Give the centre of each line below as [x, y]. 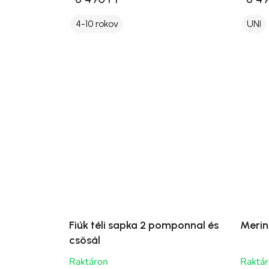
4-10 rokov [97, 24]
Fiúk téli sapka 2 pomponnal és [144, 225]
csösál [85, 240]
